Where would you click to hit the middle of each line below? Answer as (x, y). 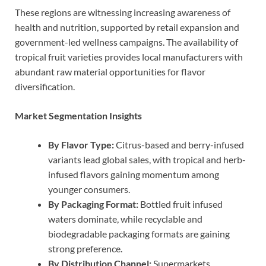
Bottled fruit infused (180, 204)
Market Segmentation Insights (78, 115)
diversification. (45, 86)
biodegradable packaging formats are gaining (139, 233)
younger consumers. (89, 189)
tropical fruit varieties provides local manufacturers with (129, 56)
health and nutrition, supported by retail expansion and (127, 27)
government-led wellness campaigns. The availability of (126, 42)
